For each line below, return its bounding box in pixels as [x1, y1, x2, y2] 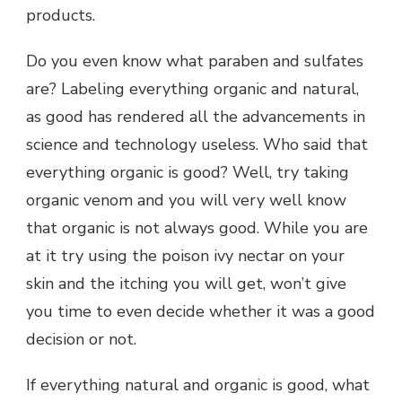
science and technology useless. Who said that [26, 133, 368, 155]
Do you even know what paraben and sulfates [26, 49, 363, 72]
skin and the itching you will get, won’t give [26, 272, 346, 294]
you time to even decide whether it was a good [26, 300, 375, 322]
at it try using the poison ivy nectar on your [26, 244, 345, 267]
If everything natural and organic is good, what [26, 373, 370, 396]
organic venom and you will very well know [26, 188, 346, 211]
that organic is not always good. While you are [26, 216, 368, 239]
